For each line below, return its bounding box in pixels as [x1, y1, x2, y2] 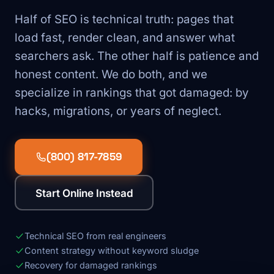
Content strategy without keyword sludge [24, 245, 199, 256]
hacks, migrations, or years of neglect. [15, 104, 221, 118]
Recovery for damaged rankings [24, 260, 157, 270]
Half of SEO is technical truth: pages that [15, 12, 234, 26]
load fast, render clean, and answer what [15, 31, 235, 45]
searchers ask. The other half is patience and [15, 49, 259, 63]
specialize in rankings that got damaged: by [15, 86, 249, 100]
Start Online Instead [35, 186, 133, 199]
